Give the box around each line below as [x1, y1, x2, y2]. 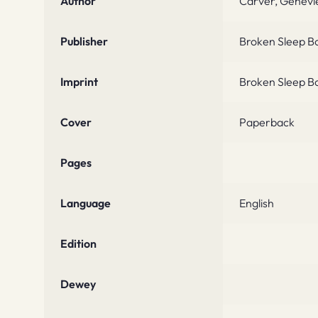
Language [60, 196, 111, 211]
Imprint [60, 75, 98, 89]
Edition [60, 236, 97, 251]
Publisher [60, 34, 108, 49]
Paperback [238, 115, 295, 130]
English [238, 196, 274, 211]
